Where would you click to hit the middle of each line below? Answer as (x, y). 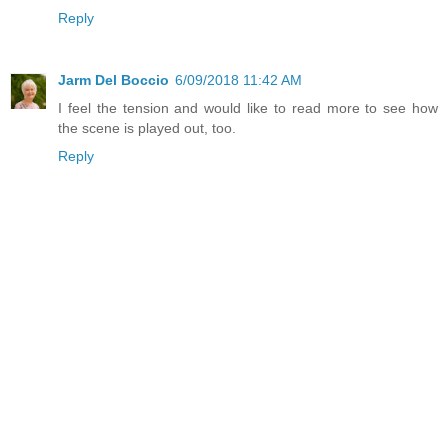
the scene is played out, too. (147, 127)
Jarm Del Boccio (113, 79)
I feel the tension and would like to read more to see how (248, 107)
